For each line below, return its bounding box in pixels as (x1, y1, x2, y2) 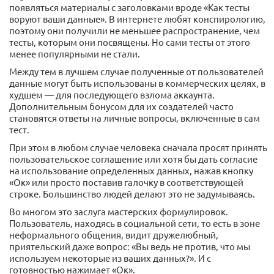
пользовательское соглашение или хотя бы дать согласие (9, 153, 257, 165)
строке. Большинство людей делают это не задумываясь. (9, 188, 255, 200)
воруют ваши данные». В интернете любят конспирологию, (9, 13, 265, 25)
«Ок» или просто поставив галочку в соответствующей (9, 176, 243, 188)
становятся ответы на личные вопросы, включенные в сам (9, 112, 260, 124)
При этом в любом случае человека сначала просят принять (9, 141, 267, 154)
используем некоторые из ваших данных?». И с (9, 252, 211, 264)
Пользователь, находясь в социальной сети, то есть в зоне (9, 217, 260, 229)
